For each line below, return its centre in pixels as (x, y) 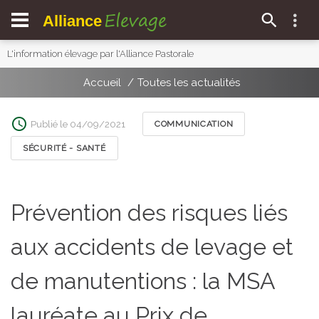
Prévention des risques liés (149, 213)
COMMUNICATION (194, 124)
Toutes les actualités (188, 83)
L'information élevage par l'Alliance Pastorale (100, 54)
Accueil (102, 83)
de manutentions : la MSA (143, 281)
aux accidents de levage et (152, 247)
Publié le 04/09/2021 (78, 124)
